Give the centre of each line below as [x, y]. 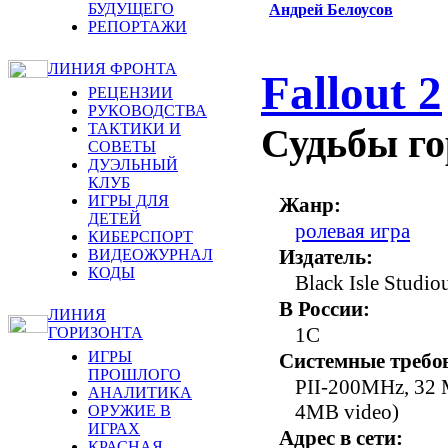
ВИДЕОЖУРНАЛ [150, 254]
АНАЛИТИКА [140, 392]
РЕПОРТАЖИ [137, 26]
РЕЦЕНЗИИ [130, 92]
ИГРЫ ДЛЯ [128, 200]
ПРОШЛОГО [134, 374]
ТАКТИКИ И [134, 128]
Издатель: [326, 256]
